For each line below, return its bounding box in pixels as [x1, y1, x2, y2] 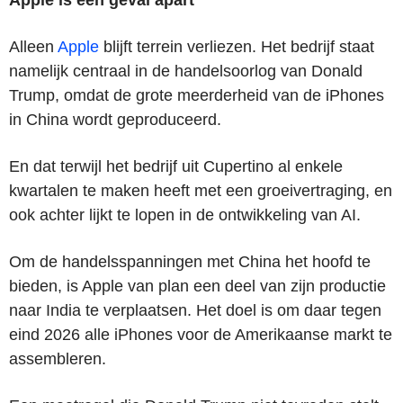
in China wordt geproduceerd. [9, 110, 221, 129]
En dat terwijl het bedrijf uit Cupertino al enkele [9, 157, 343, 175]
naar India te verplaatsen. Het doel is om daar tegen [9, 300, 381, 319]
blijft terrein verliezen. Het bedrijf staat [99, 37, 374, 56]
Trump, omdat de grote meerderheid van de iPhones [9, 85, 384, 104]
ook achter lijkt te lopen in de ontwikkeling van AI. [9, 205, 361, 224]
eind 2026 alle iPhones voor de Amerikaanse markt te [9, 325, 392, 344]
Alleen [9, 37, 58, 56]
